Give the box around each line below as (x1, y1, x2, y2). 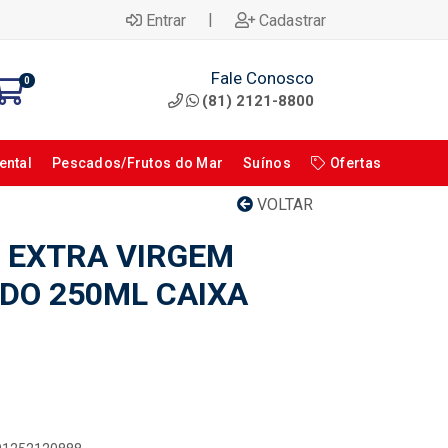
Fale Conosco (211, 67, 314, 88)
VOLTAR (253, 195, 313, 214)
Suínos (243, 155, 291, 171)
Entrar (146, 10, 186, 30)
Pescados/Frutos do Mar (52, 155, 224, 171)
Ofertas (330, 155, 382, 171)
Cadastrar (259, 10, 326, 30)
